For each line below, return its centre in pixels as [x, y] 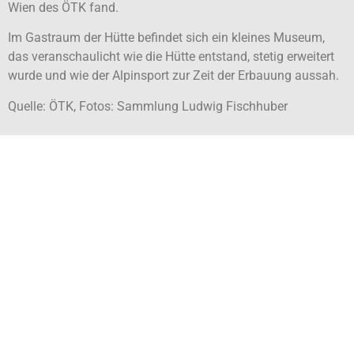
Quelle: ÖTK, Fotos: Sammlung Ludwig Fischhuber [148, 106]
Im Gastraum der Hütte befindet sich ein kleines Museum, [166, 38]
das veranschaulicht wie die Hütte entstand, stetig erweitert [171, 57]
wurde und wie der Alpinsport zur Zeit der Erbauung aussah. [173, 76]
